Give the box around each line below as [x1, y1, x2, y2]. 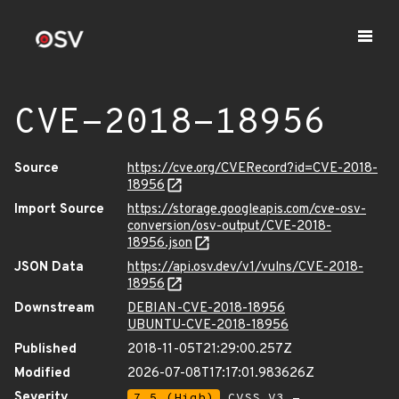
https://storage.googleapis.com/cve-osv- [127, 201, 366, 218]
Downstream [14, 300, 94, 317]
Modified [14, 365, 70, 382]
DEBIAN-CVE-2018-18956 [127, 300, 285, 317]
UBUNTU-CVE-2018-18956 [127, 317, 289, 334]
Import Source [14, 201, 104, 218]
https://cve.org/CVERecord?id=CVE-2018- [127, 160, 378, 177]
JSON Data [14, 259, 84, 276]
